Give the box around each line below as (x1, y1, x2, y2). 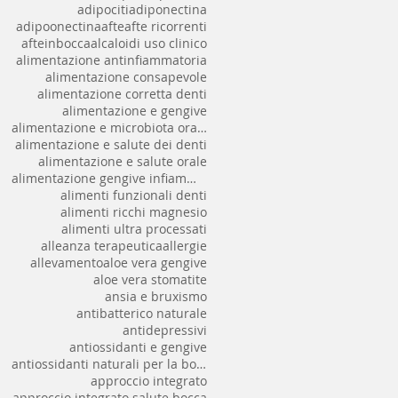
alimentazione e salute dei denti (15, 136, 207, 154)
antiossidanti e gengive (69, 338, 207, 356)
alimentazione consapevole (45, 68, 207, 86)
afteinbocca (21, 35, 91, 52)
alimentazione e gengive (62, 102, 207, 120)
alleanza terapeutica (41, 237, 163, 255)
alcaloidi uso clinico (91, 35, 207, 52)
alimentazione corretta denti (37, 85, 207, 103)
